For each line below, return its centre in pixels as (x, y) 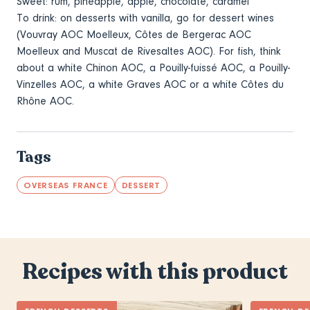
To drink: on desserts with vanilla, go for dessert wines (145, 18)
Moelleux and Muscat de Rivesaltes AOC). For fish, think (149, 51)
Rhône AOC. (45, 101)
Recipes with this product (155, 272)
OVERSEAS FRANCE (66, 185)
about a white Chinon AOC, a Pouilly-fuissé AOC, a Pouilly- (153, 67)
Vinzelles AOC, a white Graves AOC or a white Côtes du (150, 84)
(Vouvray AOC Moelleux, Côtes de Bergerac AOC (134, 34)
